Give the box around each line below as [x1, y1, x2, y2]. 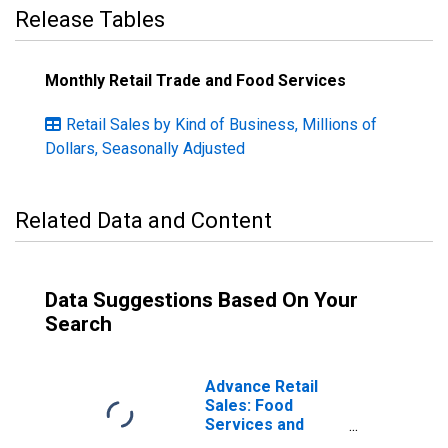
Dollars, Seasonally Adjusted [45, 139, 245, 158]
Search [45, 312, 112, 336]
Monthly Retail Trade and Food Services [45, 71, 346, 90]
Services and [205, 415, 304, 434]
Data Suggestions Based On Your [45, 288, 358, 312]
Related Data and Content [15, 208, 272, 233]
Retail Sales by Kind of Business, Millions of [66, 115, 377, 134]
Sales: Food [205, 396, 293, 415]
